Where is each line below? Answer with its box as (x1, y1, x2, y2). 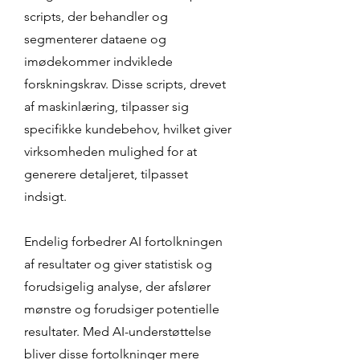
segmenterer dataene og (24, 31, 166, 47)
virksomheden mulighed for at (24, 144, 197, 159)
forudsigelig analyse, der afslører (24, 279, 211, 294)
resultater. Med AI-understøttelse (24, 324, 211, 339)
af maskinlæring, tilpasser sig (24, 99, 189, 114)
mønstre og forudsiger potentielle (24, 301, 219, 317)
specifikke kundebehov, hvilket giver (24, 121, 231, 137)
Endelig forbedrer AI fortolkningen (24, 234, 223, 249)
